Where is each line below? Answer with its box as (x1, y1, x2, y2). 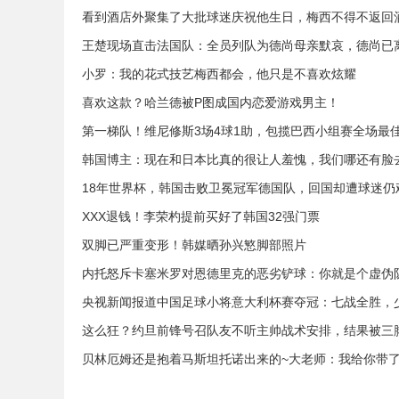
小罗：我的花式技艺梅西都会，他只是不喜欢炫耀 (82, 67, 356, 81)
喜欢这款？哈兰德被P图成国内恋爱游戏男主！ (82, 95, 339, 110)
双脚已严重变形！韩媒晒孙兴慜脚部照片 (82, 238, 306, 252)
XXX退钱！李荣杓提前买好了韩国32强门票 (82, 209, 320, 224)
